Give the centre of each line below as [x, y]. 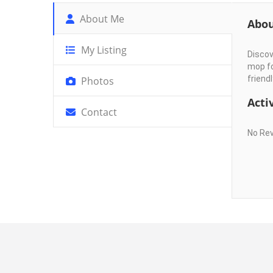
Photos [96, 81]
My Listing [103, 50]
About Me [101, 19]
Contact [98, 112]
